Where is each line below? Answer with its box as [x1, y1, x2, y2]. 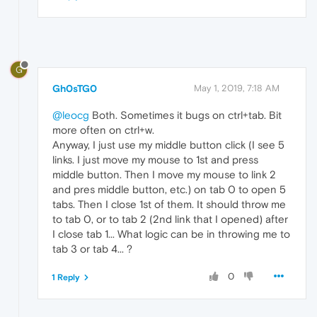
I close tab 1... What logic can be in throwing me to [52, 227, 290, 240]
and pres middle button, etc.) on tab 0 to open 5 [52, 183, 286, 195]
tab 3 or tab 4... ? [52, 242, 132, 255]
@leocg [52, 108, 89, 121]
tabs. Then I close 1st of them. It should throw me [52, 197, 286, 210]
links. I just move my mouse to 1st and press [52, 153, 258, 166]
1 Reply [52, 272, 80, 282]
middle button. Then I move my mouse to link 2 [52, 168, 276, 180]
